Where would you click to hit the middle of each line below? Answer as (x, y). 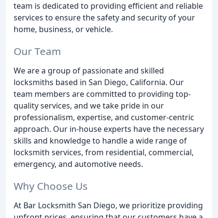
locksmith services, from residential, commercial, (104, 152)
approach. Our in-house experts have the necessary (109, 129)
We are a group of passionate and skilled (89, 70)
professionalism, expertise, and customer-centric (104, 117)
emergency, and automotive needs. (78, 164)
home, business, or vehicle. (63, 29)
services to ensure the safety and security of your (104, 18)
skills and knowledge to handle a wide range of (100, 140)
